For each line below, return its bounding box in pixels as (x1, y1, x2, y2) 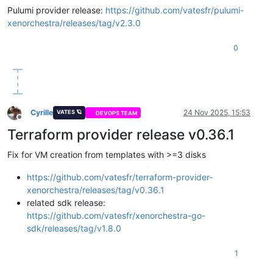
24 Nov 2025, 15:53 (183, 108, 250, 118)
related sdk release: (27, 197, 105, 208)
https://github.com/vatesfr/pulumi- (105, 5, 244, 16)
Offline (19, 116, 41, 126)
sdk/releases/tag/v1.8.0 (27, 223, 121, 234)
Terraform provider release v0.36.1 (7, 126, 235, 144)
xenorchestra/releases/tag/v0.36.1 (27, 185, 165, 196)
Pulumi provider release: (7, 5, 105, 16)
